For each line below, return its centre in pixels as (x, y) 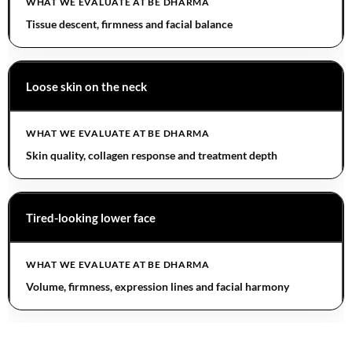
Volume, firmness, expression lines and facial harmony (158, 287)
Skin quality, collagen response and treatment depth (152, 156)
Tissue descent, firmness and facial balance (129, 24)
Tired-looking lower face (91, 218)
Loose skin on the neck (86, 87)
